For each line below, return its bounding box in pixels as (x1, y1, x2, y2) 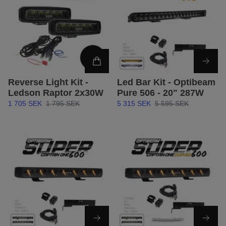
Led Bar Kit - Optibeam (117, 77, 215, 88)
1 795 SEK (46, 99, 80, 108)
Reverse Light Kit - (8, 77, 88, 88)
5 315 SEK (117, 99, 151, 108)
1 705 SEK (8, 99, 42, 108)
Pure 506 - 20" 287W (117, 88, 204, 98)
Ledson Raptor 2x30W (8, 88, 103, 98)
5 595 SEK (155, 99, 189, 108)
